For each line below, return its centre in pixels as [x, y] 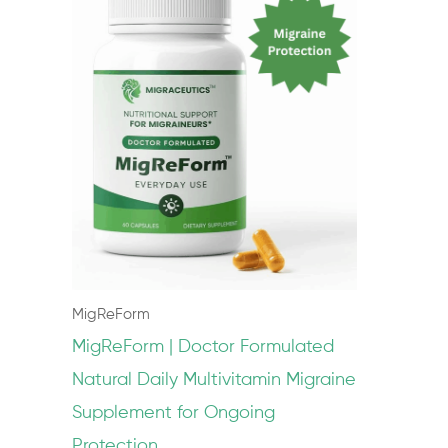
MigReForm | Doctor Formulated [203, 347]
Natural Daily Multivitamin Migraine [214, 380]
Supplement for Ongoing [173, 413]
